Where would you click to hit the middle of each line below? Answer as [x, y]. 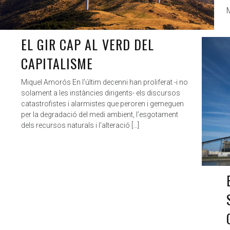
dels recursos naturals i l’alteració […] [80, 125]
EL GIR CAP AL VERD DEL [88, 44]
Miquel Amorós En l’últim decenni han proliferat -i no [104, 82]
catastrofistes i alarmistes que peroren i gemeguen [102, 103]
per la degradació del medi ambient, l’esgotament [100, 114]
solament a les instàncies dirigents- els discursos [101, 93]
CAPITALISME [57, 63]
